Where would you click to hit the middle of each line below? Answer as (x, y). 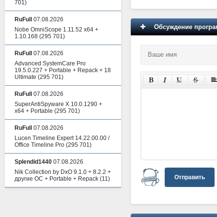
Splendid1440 (33, 162)
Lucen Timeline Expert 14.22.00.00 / (62, 138)
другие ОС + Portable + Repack (56, 179)
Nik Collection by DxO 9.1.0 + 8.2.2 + (63, 172)
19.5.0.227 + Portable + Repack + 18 (63, 70)
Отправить (190, 177)
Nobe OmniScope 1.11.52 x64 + (56, 30)
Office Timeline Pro (39, 145)
